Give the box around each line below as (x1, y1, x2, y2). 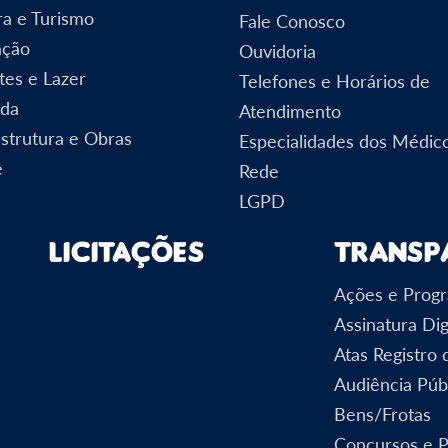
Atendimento (239, 99, 341, 122)
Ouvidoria (239, 39, 316, 62)
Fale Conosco (239, 9, 345, 32)
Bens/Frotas (334, 402, 431, 425)
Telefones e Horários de (239, 69, 430, 92)
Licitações (49, 234, 204, 268)
